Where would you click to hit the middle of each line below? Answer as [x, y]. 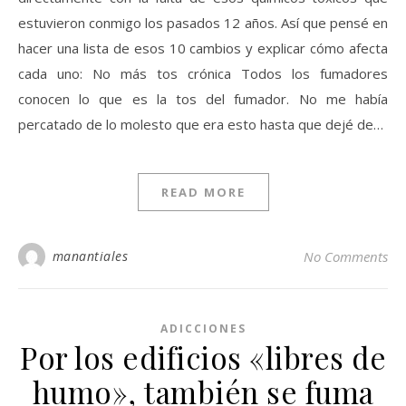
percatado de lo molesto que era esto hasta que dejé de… [201, 124]
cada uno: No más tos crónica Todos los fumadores [203, 73]
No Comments [346, 256]
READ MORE [203, 192]
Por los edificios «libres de [203, 357]
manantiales [90, 256]
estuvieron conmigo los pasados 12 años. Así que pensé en [203, 23]
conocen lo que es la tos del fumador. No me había [203, 99]
